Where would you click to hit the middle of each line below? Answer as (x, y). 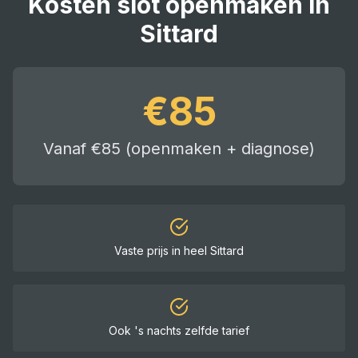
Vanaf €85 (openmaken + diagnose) (179, 149)
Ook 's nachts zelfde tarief (179, 330)
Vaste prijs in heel (162, 251)
